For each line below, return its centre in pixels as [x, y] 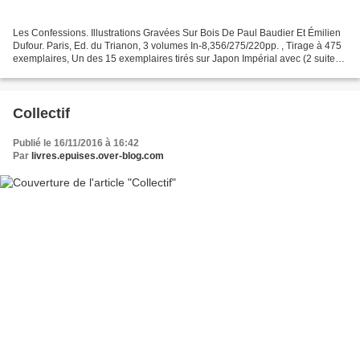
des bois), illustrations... [64, 72]
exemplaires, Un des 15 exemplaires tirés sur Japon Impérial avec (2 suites [176, 59]
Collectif [41, 114]
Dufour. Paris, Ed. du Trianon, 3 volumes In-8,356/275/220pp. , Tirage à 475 [177, 46]
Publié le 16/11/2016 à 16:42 [76, 143]
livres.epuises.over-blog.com [98, 156]
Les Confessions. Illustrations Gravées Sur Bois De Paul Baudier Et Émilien [177, 33]
